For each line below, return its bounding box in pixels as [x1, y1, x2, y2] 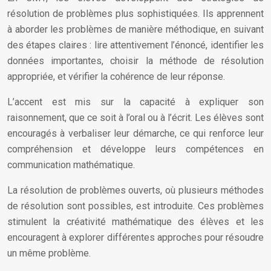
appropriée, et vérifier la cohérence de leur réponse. [7, 71, 225, 82]
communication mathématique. [7, 159, 135, 171]
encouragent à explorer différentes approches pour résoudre [7, 232, 264, 243]
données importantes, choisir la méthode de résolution [7, 55, 264, 67]
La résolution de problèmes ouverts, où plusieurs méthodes [7, 184, 264, 196]
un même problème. [7, 247, 91, 259]
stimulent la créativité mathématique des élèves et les [7, 216, 264, 227]
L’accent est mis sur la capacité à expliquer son [7, 96, 264, 108]
